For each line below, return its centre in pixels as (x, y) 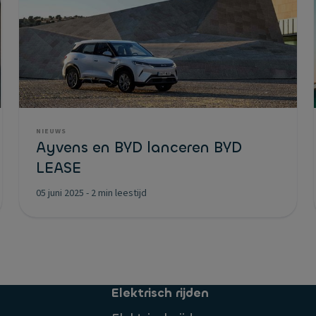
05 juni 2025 (60, 193)
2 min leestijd (119, 193)
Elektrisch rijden (160, 293)
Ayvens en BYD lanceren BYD (139, 147)
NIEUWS (51, 131)
